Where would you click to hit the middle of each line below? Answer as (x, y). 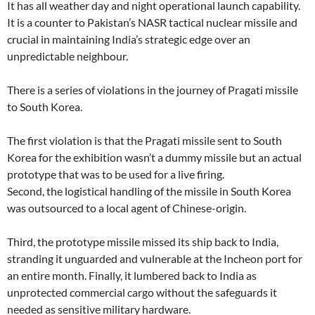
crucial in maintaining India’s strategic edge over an (129, 39)
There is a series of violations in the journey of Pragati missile (153, 90)
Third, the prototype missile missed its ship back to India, (143, 242)
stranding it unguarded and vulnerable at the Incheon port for (155, 259)
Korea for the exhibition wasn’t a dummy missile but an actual (154, 157)
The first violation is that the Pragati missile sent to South (144, 141)
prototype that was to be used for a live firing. (116, 174)
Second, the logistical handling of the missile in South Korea (149, 191)
